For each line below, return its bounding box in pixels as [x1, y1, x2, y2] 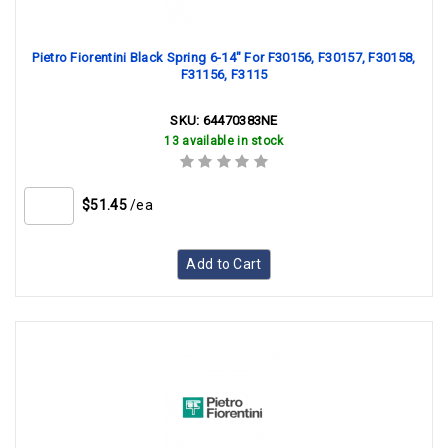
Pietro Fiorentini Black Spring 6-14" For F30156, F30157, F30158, [32, 50, 416, 65]
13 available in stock [164, 134, 284, 148]
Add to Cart [186, 256, 262, 272]
